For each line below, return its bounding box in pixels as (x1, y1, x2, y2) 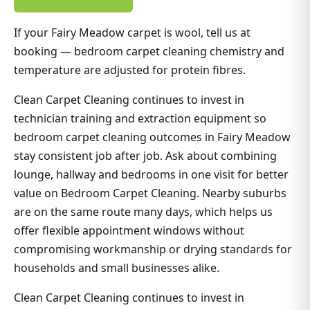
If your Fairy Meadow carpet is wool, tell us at (14, 24, 250, 40)
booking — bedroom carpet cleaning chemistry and (14, 43, 284, 59)
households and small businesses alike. (14, 259, 219, 275)
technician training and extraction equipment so (14, 110, 266, 126)
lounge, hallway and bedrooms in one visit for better (14, 166, 289, 182)
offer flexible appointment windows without (14, 222, 244, 238)
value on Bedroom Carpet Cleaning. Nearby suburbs (14, 185, 286, 201)
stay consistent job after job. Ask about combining (14, 147, 277, 163)
